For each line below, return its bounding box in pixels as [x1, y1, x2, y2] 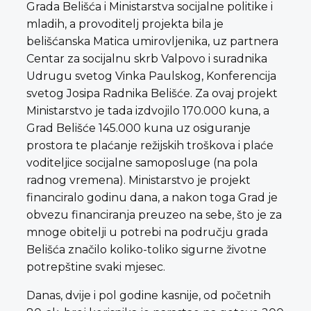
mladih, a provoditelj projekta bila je [26, 17, 224, 31]
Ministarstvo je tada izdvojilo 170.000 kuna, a [26, 103, 269, 117]
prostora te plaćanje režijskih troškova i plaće [26, 138, 274, 152]
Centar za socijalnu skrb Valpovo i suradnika [26, 51, 267, 65]
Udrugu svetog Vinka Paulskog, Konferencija [26, 69, 276, 83]
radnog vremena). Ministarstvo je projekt [26, 173, 251, 187]
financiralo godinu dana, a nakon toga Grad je [26, 190, 278, 204]
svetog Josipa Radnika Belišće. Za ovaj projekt [26, 86, 278, 100]
